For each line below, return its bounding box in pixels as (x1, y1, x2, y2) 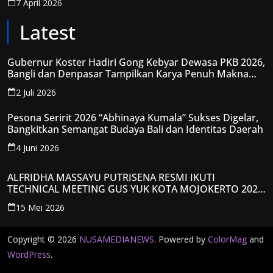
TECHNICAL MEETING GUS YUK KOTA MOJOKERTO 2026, (7, 182, 266, 196)
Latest (19, 19, 76, 45)
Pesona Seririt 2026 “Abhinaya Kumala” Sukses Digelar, (7, 111, 258, 124)
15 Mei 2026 (16, 202, 65, 213)
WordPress (7, 249, 51, 260)
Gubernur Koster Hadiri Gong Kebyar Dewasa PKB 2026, (7, 55, 265, 69)
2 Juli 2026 (16, 87, 56, 98)
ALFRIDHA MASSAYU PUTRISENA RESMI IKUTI (7, 171, 215, 184)
